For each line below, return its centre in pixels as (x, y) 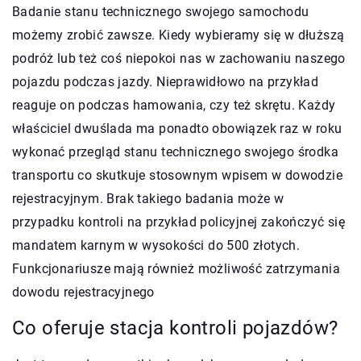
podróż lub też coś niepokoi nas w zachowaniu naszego (179, 58)
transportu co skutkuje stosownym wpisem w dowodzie (177, 175)
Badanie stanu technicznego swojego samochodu (161, 11)
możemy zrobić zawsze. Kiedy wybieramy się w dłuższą (178, 35)
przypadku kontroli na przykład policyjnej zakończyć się (178, 222)
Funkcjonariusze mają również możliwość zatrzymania (176, 268)
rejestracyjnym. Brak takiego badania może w (148, 198)
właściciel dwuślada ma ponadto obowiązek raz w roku (177, 128)
